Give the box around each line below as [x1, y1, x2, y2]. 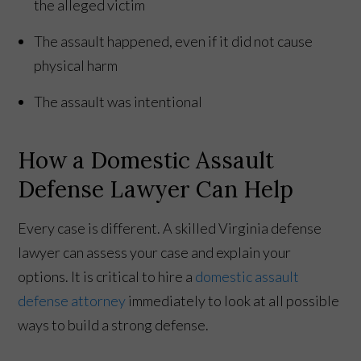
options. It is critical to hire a [18, 267, 196, 285]
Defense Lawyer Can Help [18, 174, 294, 204]
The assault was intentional [34, 92, 203, 110]
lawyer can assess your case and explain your [18, 243, 292, 261]
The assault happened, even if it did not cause [34, 31, 313, 50]
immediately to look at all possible [126, 291, 340, 309]
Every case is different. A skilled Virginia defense [18, 218, 322, 237]
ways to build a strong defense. [18, 315, 212, 334]
